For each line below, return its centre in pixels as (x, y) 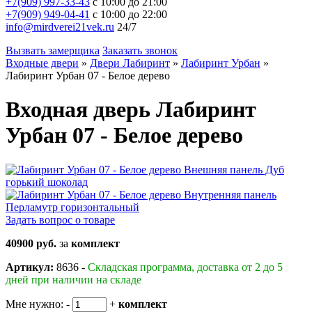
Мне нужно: (34, 304)
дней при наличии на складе (73, 279)
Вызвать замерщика (53, 50)
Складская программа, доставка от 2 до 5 (185, 267)
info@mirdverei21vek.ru (60, 27)
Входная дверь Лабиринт (131, 110)
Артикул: (30, 267)
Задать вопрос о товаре (60, 219)
